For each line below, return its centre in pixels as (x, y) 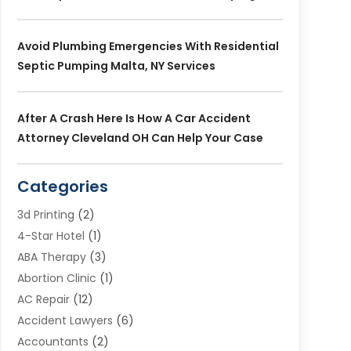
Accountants (52, 341)
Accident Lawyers (65, 320)
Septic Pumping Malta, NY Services (116, 65)
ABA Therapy (51, 257)
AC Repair (43, 299)
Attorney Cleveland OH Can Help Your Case (140, 138)
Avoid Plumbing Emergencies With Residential (148, 46)
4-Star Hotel (51, 235)
